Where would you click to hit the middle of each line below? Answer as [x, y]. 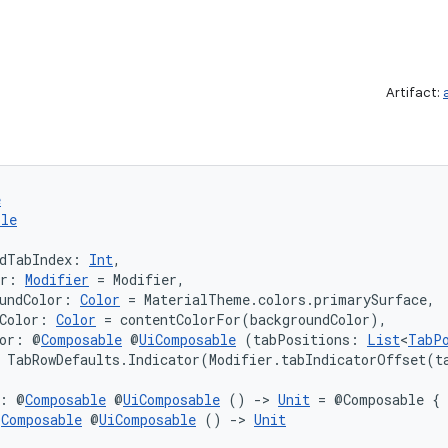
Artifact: [414, 92]
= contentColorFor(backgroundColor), [241, 319]
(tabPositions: [301, 339]
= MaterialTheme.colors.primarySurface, [277, 299]
